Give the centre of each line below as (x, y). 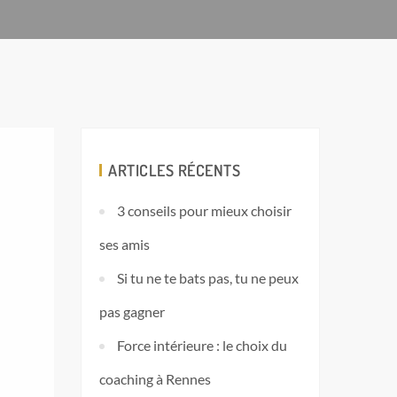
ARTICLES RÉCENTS (174, 170)
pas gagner (132, 311)
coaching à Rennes (155, 379)
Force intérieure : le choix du (202, 345)
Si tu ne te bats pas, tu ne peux (208, 278)
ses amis (125, 244)
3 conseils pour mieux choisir (204, 210)
